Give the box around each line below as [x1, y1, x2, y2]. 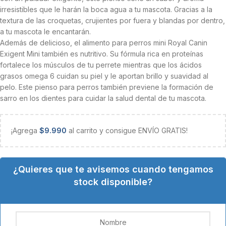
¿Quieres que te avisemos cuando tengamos [13, 164, 213, 175]
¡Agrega [11, 126, 39, 135]
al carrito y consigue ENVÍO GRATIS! [67, 126, 188, 135]
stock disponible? [74, 177, 152, 187]
